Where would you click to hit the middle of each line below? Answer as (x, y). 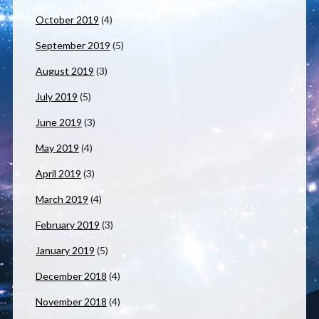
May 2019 (57, 148)
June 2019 (58, 122)
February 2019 (67, 225)
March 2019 (62, 199)
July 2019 (56, 97)
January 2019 (65, 251)
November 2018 (71, 302)
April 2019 (58, 174)
